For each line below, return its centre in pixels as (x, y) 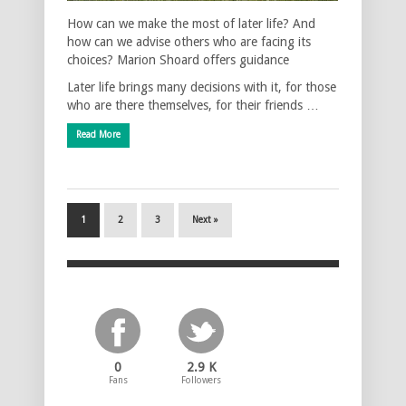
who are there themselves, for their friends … (193, 105)
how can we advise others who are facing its (189, 41)
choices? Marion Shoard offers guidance (178, 59)
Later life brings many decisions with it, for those (202, 87)
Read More (98, 134)
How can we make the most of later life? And (191, 23)
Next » (205, 219)
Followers (202, 380)
